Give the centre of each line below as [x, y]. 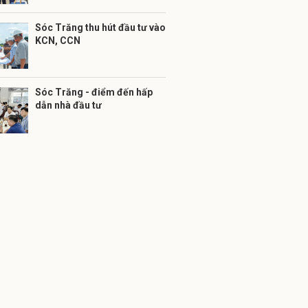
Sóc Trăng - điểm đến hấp [94, 92]
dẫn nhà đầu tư [68, 105]
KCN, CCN [58, 41]
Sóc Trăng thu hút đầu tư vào [100, 27]
